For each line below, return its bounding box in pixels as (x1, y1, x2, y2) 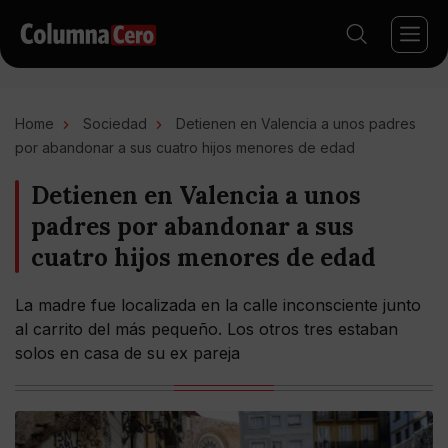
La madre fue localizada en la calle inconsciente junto (15, 295, 421, 315)
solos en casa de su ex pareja (15, 343, 240, 363)
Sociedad (83, 115, 147, 132)
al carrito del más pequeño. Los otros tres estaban (15, 319, 398, 339)
